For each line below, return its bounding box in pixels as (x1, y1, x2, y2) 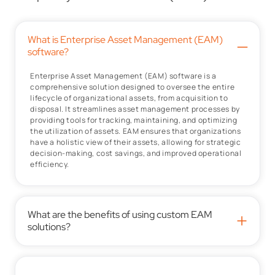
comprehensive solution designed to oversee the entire (30, 81, 235, 92)
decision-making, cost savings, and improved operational (30, 147, 242, 158)
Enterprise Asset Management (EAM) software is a (30, 70, 217, 81)
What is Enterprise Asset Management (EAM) (28, 33, 223, 46)
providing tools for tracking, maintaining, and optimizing (30, 114, 238, 125)
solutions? (28, 220, 71, 233)
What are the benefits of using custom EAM (28, 207, 213, 221)
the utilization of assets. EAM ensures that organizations (30, 125, 241, 136)
